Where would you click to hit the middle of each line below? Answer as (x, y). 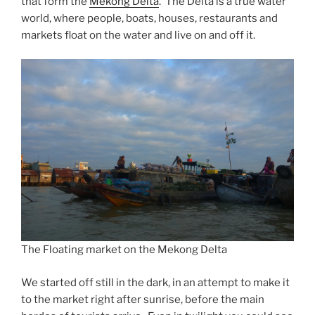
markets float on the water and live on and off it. (138, 35)
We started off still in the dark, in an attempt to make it (155, 282)
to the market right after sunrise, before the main (143, 299)
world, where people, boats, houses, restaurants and (149, 18)
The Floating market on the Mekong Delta (124, 250)
